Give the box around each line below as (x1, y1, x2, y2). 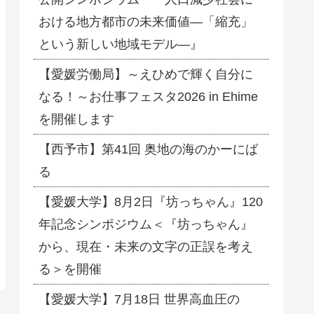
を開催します (39, 112, 114, 127)
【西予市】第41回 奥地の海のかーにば (39, 142, 258, 157)
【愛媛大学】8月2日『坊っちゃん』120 (39, 195, 263, 210)
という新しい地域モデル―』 (39, 37, 203, 52)
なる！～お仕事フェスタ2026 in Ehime (39, 90, 258, 104)
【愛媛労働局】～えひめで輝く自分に (39, 67, 253, 82)
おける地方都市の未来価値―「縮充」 (39, 15, 253, 29)
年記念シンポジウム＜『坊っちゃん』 (39, 217, 253, 232)
